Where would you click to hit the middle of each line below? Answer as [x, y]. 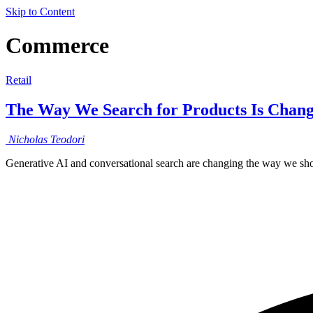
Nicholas [28, 139]
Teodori [67, 139]
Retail [19, 80]
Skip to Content [40, 12]
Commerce [57, 46]
